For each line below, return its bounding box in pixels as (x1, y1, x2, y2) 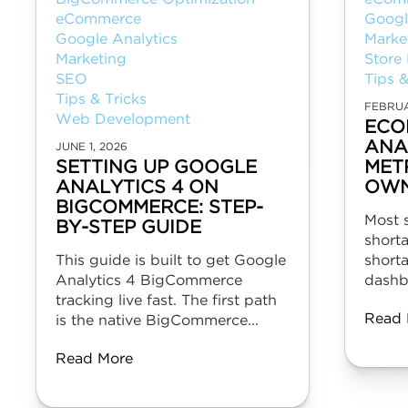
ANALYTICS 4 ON (56, 179, 219, 196)
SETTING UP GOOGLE (56, 159, 257, 176)
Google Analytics (56, 33, 178, 46)
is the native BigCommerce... (56, 314, 259, 328)
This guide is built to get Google (56, 254, 286, 268)
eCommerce (56, 13, 141, 26)
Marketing (56, 53, 127, 66)
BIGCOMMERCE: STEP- (56, 199, 263, 216)
